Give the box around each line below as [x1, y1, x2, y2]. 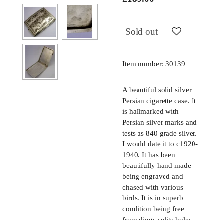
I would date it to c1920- [122, 139, 198, 148]
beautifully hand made [122, 161, 191, 169]
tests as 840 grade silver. [122, 129, 197, 137]
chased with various [122, 183, 183, 191]
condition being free [122, 204, 184, 213]
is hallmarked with [122, 107, 179, 115]
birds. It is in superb [122, 193, 183, 202]
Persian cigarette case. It [122, 96, 196, 105]
